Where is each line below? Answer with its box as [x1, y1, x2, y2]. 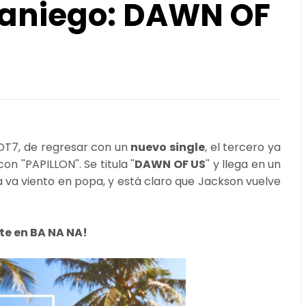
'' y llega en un [206, 156, 281, 172]
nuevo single [128, 139, 205, 155]
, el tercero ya [204, 139, 281, 155]
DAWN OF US [135, 156, 206, 172]
